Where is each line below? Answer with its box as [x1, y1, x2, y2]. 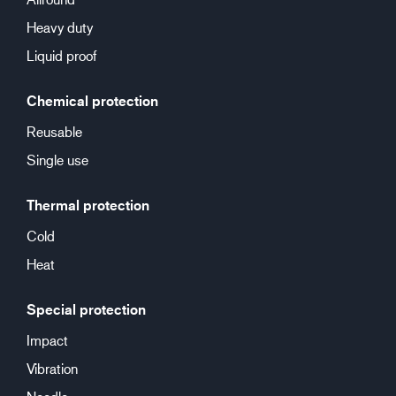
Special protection [27, 301, 146, 318]
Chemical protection [27, 92, 158, 110]
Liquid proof [27, 47, 96, 64]
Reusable [27, 123, 82, 140]
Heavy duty [27, 19, 93, 35]
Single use [27, 151, 88, 168]
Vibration [27, 360, 78, 377]
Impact [27, 331, 68, 348]
